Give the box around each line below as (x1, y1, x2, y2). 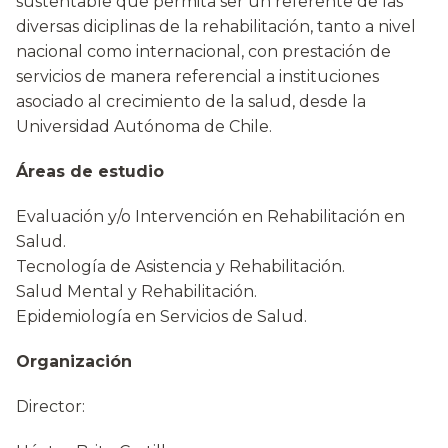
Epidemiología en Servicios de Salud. (16, 307, 307, 326)
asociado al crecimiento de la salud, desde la (16, 92, 366, 111)
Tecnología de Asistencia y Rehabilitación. (16, 257, 345, 276)
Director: (16, 397, 85, 416)
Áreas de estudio (16, 162, 164, 181)
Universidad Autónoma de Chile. (16, 117, 272, 136)
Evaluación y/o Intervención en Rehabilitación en (16, 207, 405, 226)
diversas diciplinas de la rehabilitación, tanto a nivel (16, 17, 416, 36)
